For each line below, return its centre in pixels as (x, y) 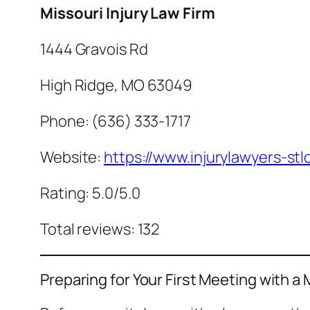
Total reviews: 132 (100, 229)
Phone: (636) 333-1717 (116, 121)
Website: (72, 157)
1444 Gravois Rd (94, 49)
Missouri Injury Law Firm (128, 13)
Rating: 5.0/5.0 (90, 193)
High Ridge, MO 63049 (116, 85)
